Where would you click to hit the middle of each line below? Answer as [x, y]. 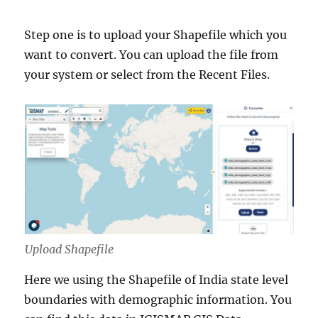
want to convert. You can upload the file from [152, 55]
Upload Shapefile [69, 249]
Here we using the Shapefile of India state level [157, 279]
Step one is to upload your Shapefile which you [156, 35]
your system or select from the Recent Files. [147, 75]
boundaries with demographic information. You [158, 299]
